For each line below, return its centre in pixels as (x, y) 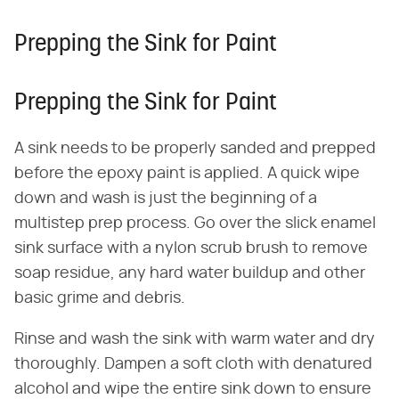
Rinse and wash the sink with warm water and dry (195, 339)
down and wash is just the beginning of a (166, 198)
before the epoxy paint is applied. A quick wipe (187, 173)
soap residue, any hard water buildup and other (190, 273)
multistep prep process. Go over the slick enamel (195, 223)
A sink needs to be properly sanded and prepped (195, 148)
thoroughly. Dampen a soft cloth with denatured (193, 364)
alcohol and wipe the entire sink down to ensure (193, 389)
